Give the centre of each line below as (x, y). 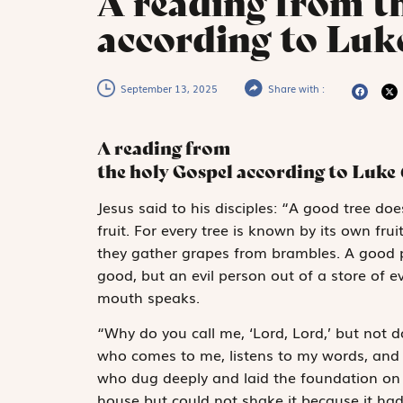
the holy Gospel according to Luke (246, 171)
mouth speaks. (148, 297)
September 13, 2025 (169, 88)
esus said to (146, 207)
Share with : (296, 88)
